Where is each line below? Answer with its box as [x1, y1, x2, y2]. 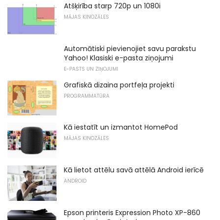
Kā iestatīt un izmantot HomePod [64, 122, 178, 133]
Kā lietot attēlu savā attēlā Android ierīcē [64, 165, 204, 175]
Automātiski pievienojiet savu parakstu [64, 43, 196, 54]
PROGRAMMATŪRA [64, 92, 110, 100]
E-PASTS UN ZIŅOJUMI [64, 65, 118, 73]
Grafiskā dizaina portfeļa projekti [64, 80, 174, 90]
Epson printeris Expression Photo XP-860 [64, 207, 200, 218]
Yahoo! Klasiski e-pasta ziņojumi [64, 53, 173, 63]
